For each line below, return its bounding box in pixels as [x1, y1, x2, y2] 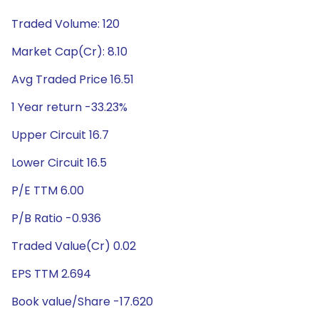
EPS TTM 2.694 [11, 266, 91, 282]
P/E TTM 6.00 [11, 182, 84, 199]
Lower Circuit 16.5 [11, 155, 107, 171]
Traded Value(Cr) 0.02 [11, 238, 136, 254]
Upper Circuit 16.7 [11, 127, 109, 143]
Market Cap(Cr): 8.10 [11, 43, 127, 60]
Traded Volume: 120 [11, 16, 120, 32]
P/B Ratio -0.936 [11, 210, 101, 226]
